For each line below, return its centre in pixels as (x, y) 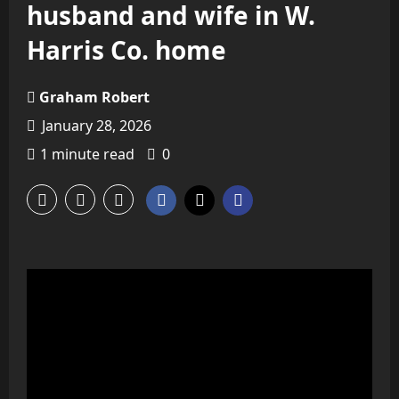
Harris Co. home (126, 50)
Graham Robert (94, 97)
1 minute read (87, 154)
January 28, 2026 (95, 126)
